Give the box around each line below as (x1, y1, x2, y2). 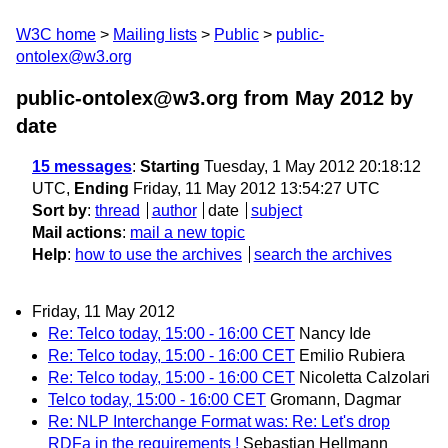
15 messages (32, 158, 132, 175)
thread (95, 202, 140, 219)
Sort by (32, 202, 87, 219)
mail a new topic (130, 224, 245, 241)
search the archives (253, 246, 392, 263)
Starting (140, 158, 200, 175)
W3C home (16, 26, 96, 43)
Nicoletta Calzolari (299, 369, 430, 387)
